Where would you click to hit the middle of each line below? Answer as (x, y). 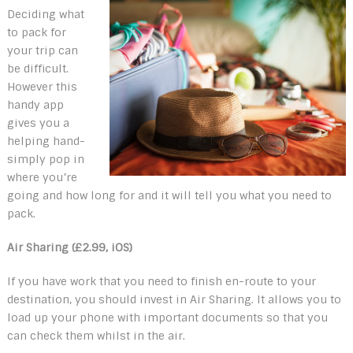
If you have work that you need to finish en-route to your (161, 281)
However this (42, 87)
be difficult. (37, 69)
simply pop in (45, 159)
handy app (35, 105)
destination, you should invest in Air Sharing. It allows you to (174, 299)
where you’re (42, 177)
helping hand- (46, 141)
